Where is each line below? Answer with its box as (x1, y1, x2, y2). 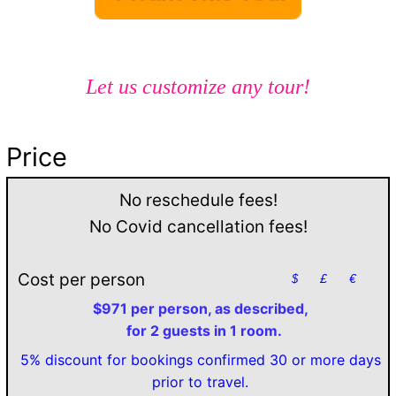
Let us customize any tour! (86, 74, 310, 98)
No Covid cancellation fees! (88, 216, 308, 237)
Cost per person (18, 269, 145, 290)
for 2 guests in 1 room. (118, 321, 282, 339)
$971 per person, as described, (92, 299, 308, 317)
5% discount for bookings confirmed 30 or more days (19, 350, 381, 369)
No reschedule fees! (118, 189, 278, 210)
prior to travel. (152, 372, 248, 391)
